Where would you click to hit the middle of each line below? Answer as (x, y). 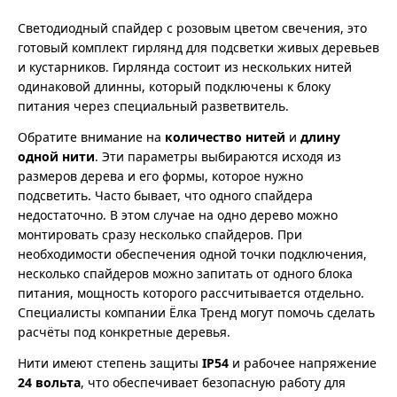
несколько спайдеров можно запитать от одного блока (185, 274)
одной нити (56, 157)
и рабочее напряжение (303, 363)
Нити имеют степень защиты (110, 363)
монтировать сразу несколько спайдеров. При (160, 235)
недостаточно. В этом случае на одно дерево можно (178, 215)
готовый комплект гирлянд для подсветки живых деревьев (198, 48)
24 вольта (49, 383)
